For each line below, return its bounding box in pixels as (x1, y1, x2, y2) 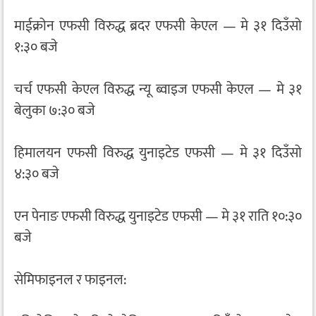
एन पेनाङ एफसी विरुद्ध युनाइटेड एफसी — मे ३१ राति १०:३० (14, 205, 302, 229)
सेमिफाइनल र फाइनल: (14, 268, 126, 293)
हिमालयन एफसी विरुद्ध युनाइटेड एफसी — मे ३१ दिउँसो (14, 141, 302, 166)
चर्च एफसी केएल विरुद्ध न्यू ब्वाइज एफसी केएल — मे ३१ (14, 78, 302, 102)
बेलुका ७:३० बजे (14, 99, 95, 123)
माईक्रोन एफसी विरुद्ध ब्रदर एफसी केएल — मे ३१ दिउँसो (14, 14, 302, 39)
